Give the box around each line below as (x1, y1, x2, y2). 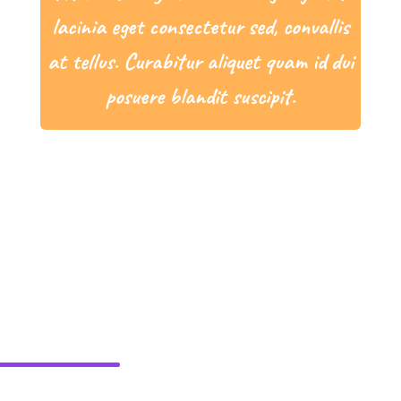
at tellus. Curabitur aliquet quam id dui (47, 46, 354, 76)
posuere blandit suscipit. (105, 81, 295, 111)
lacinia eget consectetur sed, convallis (51, 11, 349, 41)
